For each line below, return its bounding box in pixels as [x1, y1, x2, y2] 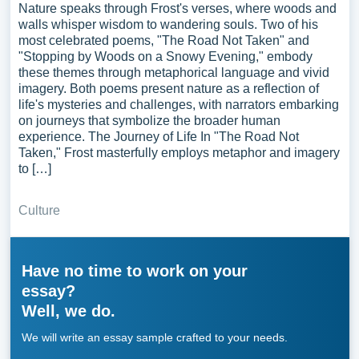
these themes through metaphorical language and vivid [18, 66, 329, 79]
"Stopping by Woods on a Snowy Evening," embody [18, 50, 313, 63]
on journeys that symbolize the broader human [18, 114, 280, 127]
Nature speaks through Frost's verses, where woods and [18, 2, 337, 15]
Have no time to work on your [21, 262, 248, 280]
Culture [18, 204, 60, 217]
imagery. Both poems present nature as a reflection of [18, 82, 319, 95]
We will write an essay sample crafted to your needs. [21, 331, 288, 344]
